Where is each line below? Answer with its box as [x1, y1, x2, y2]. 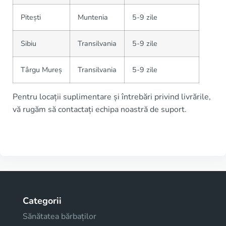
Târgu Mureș [21, 64, 62, 75]
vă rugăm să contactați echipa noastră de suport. [13, 103, 187, 115]
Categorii [23, 194, 62, 207]
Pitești [21, 12, 41, 22]
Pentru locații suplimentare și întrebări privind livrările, [13, 91, 211, 102]
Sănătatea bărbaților [23, 210, 96, 222]
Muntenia [78, 12, 108, 22]
